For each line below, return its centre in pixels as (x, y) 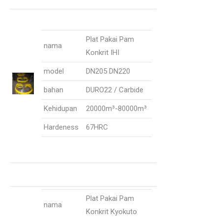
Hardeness (61, 127)
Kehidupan (60, 109)
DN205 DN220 (108, 71)
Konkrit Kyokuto (111, 212)
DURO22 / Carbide (115, 90)
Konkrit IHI (103, 53)
